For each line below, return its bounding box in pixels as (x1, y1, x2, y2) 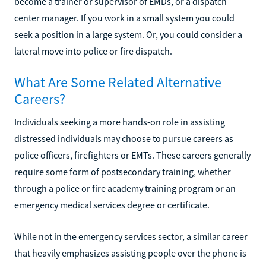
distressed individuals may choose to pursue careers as (14, 132, 233, 144)
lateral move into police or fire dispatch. (14, 45, 172, 57)
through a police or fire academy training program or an (14, 182, 236, 194)
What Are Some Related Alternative (14, 72, 221, 91)
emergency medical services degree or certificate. (14, 198, 210, 211)
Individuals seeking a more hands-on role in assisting (14, 115, 225, 128)
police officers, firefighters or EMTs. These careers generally (14, 148, 251, 161)
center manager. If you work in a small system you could (14, 11, 235, 24)
